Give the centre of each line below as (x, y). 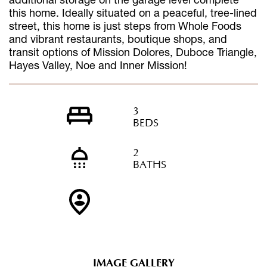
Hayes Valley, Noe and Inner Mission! (98, 65)
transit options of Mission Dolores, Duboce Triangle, (133, 52)
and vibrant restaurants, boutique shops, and (118, 38)
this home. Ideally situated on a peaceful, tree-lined (133, 12)
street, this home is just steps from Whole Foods (125, 25)
